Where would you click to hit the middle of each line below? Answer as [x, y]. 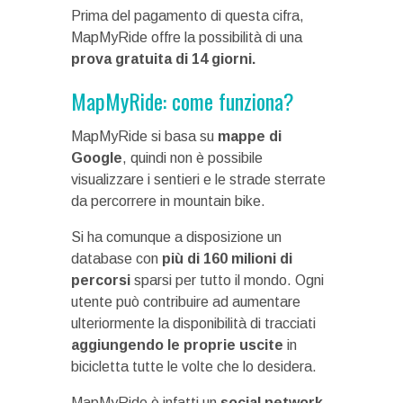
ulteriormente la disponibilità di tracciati [193, 324]
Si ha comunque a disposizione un [176, 237]
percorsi [101, 281]
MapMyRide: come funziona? [183, 101]
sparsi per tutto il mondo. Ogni [227, 281]
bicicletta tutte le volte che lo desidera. [194, 367]
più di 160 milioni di [227, 259]
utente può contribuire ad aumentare [186, 302]
